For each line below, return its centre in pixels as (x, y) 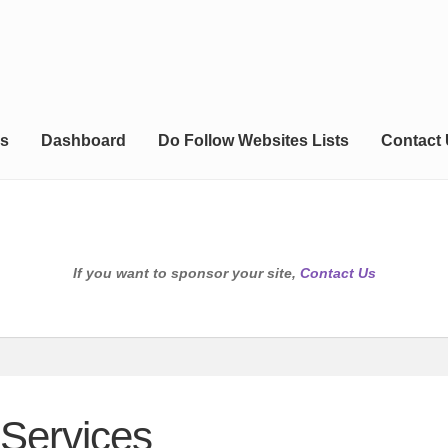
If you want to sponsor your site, (186, 273)
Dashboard (83, 141)
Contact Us (337, 273)
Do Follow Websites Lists (253, 141)
